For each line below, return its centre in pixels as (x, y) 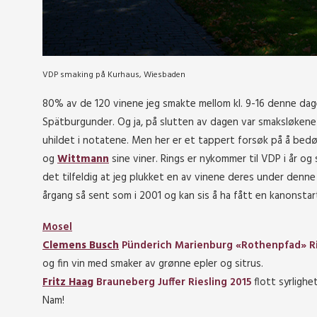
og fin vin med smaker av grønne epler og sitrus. (153, 264)
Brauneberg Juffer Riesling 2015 (172, 282)
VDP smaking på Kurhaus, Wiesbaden (114, 75)
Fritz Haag (68, 282)
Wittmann (83, 159)
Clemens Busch (81, 246)
